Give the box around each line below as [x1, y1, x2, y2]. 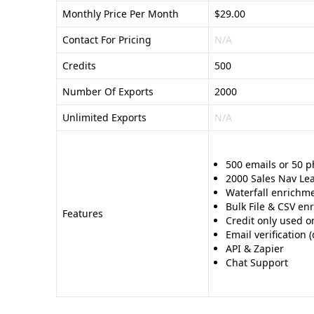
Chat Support [226, 256, 288, 269]
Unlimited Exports [62, 111, 146, 124]
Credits [62, 59, 96, 72]
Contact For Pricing [62, 33, 151, 46]
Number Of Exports [62, 85, 153, 98]
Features [62, 207, 103, 220]
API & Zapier [226, 242, 284, 255]
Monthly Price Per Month [62, 7, 179, 20]
